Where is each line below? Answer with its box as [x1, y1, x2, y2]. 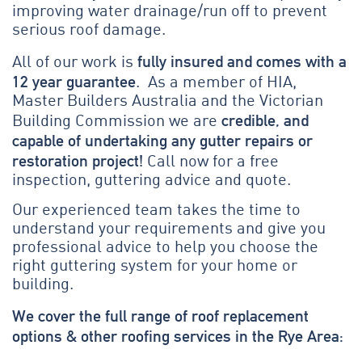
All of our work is [12, 54, 137, 71]
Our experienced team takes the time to [12, 203, 301, 220]
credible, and [221, 110, 309, 130]
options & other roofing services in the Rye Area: [12, 326, 343, 346]
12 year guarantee [12, 71, 136, 91]
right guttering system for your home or [12, 259, 297, 276]
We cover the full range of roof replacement [12, 305, 309, 326]
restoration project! [12, 150, 143, 170]
